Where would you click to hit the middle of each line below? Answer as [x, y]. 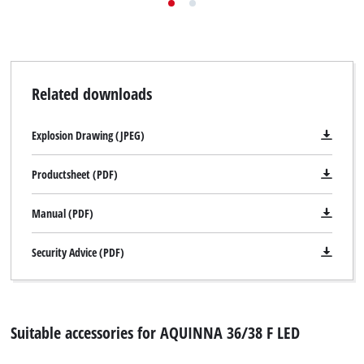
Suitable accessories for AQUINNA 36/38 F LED [156, 332]
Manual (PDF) [62, 213]
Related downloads [91, 93]
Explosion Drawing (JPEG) [88, 135]
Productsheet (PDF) [74, 174]
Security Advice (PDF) [78, 252]
